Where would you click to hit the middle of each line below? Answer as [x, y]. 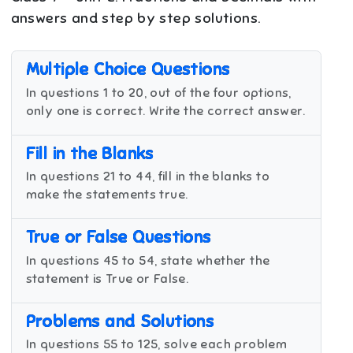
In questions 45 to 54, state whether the [148, 260]
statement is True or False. [107, 279]
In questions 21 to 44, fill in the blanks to [148, 177]
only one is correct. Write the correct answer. [165, 111]
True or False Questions [118, 237]
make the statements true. [107, 195]
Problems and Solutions [120, 321]
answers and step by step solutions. [136, 19]
